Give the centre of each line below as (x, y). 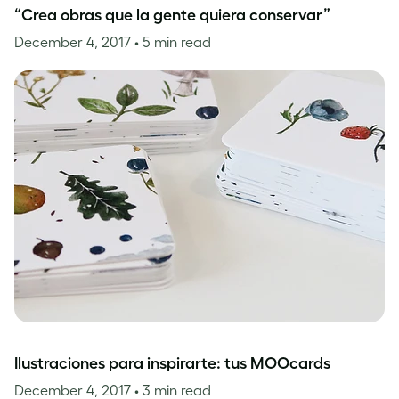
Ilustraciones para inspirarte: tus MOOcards (172, 363)
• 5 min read (173, 42)
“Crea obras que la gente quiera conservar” (172, 15)
